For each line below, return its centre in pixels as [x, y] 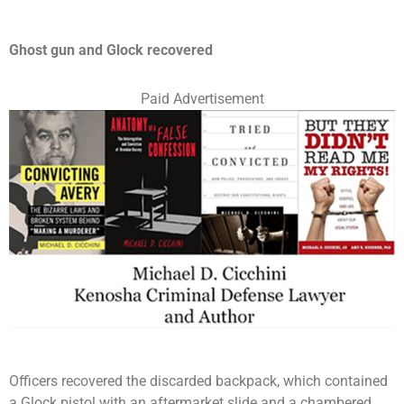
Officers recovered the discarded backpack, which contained [198, 381]
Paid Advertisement [202, 98]
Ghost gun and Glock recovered [111, 50]
